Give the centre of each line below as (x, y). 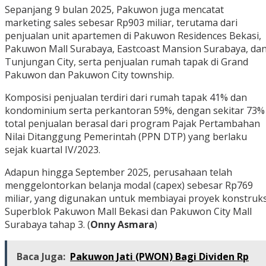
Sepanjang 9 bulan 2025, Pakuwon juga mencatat (114, 10)
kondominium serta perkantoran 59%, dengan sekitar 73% (135, 111)
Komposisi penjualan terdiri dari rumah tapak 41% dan (126, 98)
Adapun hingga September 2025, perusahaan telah (118, 172)
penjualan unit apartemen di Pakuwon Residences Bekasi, (133, 36)
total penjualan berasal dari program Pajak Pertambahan (132, 124)
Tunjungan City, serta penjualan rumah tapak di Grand (126, 62)
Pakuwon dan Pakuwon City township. (89, 75)
